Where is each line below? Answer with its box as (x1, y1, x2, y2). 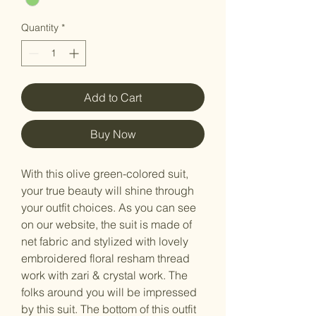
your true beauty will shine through (21, 183, 194, 197)
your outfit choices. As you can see (21, 200, 196, 214)
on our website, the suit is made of (21, 217, 192, 231)
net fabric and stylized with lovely (21, 233, 188, 248)
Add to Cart (84, 90, 142, 104)
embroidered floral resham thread (21, 250, 190, 265)
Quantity (21, 20, 59, 34)
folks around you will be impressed (21, 284, 197, 299)
